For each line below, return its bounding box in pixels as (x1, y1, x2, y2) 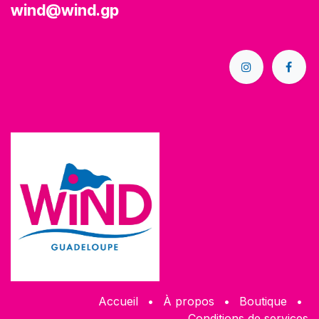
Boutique (239, 293, 287, 308)
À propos (163, 293, 214, 308)
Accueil (98, 293, 138, 308)
